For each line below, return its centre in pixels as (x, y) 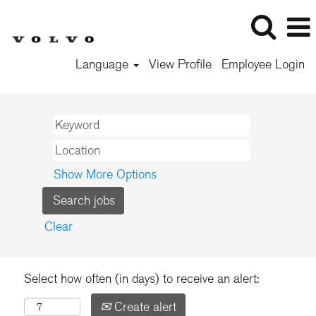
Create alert (144, 307)
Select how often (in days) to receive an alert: (142, 279)
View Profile (180, 64)
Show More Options (105, 174)
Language (103, 64)
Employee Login (263, 64)
